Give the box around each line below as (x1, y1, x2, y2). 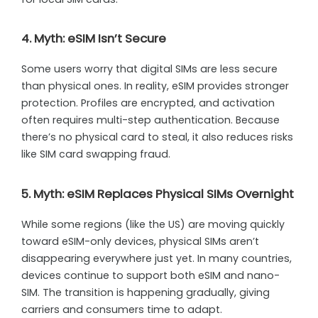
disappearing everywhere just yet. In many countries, (21, 251, 292, 265)
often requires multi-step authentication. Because (21, 113, 280, 128)
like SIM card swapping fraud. (21, 147, 170, 162)
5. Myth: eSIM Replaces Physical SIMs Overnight (21, 185, 294, 202)
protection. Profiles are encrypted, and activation (21, 96, 275, 111)
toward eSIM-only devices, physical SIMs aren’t (21, 234, 259, 248)
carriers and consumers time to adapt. (21, 302, 222, 317)
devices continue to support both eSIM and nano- (21, 268, 280, 283)
